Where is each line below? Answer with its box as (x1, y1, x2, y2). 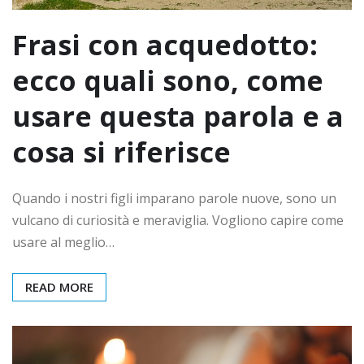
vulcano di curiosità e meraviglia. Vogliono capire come (12, 211, 344, 230)
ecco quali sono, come (12, 62, 323, 100)
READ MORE (25, 279, 93, 296)
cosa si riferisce (12, 133, 231, 171)
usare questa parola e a (12, 97, 344, 136)
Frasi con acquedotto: (12, 26, 318, 64)
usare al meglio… (12, 233, 115, 252)
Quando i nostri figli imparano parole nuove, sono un (12, 189, 336, 208)
